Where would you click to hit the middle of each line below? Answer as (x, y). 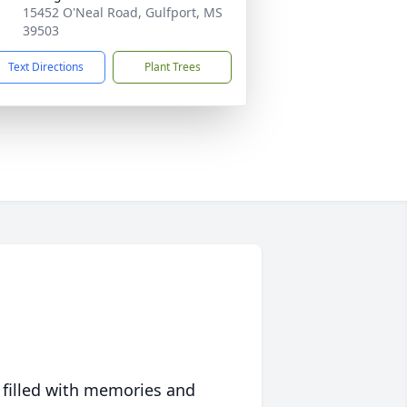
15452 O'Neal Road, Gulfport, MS (123, 12)
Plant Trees (172, 67)
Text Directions (46, 67)
